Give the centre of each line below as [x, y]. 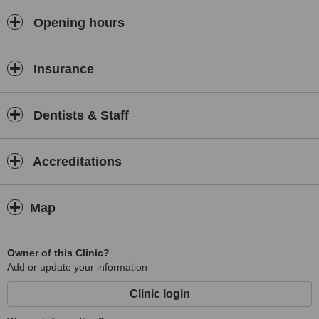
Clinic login [159, 294]
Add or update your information [77, 267]
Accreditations [76, 162]
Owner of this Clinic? [58, 253]
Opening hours [77, 23]
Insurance [62, 69]
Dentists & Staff [79, 115]
